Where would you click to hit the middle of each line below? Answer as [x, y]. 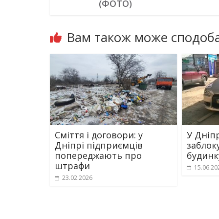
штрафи [72, 166]
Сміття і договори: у [99, 135]
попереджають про [98, 156]
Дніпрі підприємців [99, 145]
